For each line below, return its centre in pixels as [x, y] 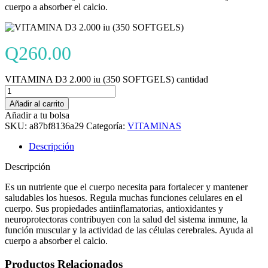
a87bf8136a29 [57, 126]
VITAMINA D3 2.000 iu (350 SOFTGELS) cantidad [106, 80]
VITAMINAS [154, 126]
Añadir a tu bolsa [37, 115]
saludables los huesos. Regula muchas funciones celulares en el [124, 198]
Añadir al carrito [37, 104]
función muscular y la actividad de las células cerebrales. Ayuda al [129, 230]
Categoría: [107, 126]
